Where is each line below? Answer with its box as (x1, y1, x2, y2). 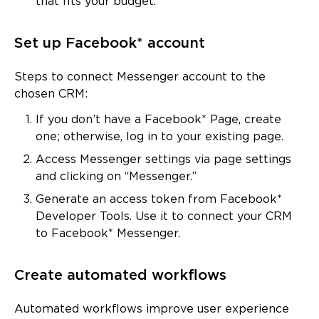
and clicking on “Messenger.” (36, 171, 197, 182)
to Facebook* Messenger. (36, 228, 180, 239)
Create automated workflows (14, 268, 226, 282)
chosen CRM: (14, 88, 88, 100)
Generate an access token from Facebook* (36, 194, 282, 205)
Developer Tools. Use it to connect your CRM (36, 211, 292, 222)
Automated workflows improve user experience (14, 303, 289, 315)
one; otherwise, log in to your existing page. (36, 131, 283, 142)
